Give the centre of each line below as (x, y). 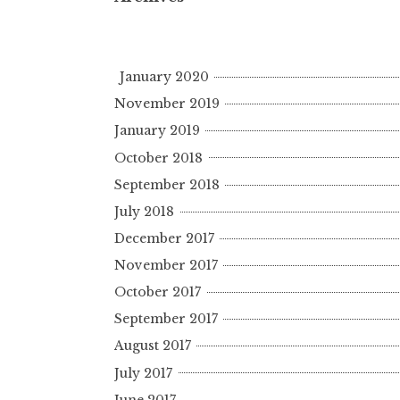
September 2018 (167, 184)
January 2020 (165, 77)
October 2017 (158, 292)
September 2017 (166, 319)
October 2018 (158, 158)
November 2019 (167, 104)
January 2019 (157, 131)
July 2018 (144, 211)
